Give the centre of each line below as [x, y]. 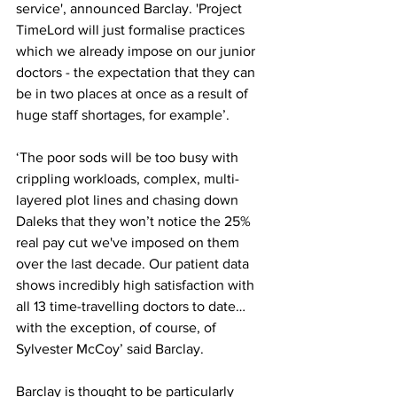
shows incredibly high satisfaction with [137, 285]
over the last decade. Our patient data [134, 264]
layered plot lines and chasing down [129, 200]
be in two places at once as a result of [134, 94]
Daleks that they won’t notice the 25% [135, 222]
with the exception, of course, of [118, 328]
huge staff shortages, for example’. [123, 115]
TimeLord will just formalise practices [132, 30]
